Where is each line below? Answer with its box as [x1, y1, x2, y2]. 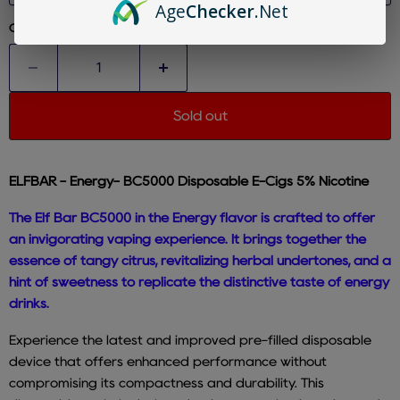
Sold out [172, 109, 228, 123]
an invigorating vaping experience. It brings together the [9, 233, 366, 246]
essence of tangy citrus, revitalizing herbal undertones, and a [9, 254, 391, 268]
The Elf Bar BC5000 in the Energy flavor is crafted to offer [9, 212, 375, 225]
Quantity [9, 23, 57, 34]
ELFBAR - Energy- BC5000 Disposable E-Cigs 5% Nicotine [9, 175, 369, 188]
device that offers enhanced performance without [9, 355, 327, 369]
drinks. [9, 297, 49, 311]
